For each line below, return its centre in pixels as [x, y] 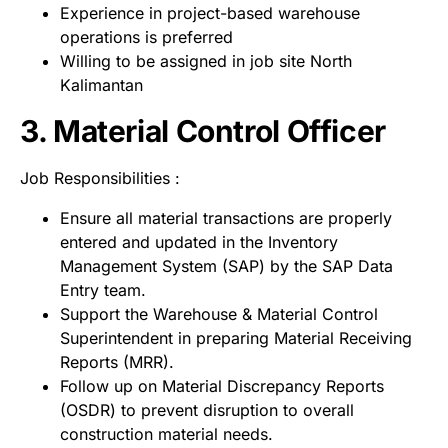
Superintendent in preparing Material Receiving [236, 337]
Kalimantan [101, 84]
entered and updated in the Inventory [199, 241]
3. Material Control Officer [203, 130]
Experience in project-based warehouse [210, 12]
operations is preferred [146, 36]
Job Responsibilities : [100, 177]
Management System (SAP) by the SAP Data [226, 265]
